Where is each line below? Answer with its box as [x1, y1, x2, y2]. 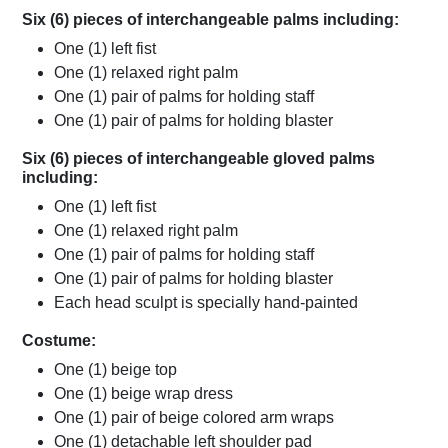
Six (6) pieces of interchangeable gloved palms [22, 150, 375, 168]
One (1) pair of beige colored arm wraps [54, 409, 334, 427]
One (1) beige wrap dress [54, 385, 233, 403]
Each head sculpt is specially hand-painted [54, 294, 358, 312]
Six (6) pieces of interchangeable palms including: [22, 11, 399, 29]
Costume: [22, 332, 96, 350]
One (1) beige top [54, 361, 177, 379]
